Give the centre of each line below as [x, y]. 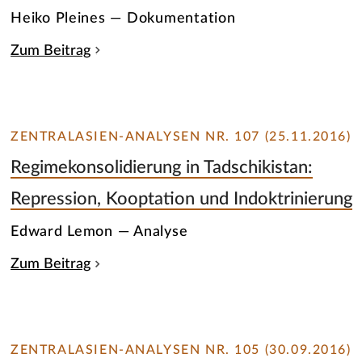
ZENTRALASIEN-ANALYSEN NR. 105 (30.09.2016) [181, 350]
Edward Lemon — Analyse [99, 231]
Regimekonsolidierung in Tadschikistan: [162, 168]
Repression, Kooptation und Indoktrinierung [182, 199]
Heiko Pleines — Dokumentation [123, 18]
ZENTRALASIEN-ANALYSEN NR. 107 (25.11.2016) [181, 136]
